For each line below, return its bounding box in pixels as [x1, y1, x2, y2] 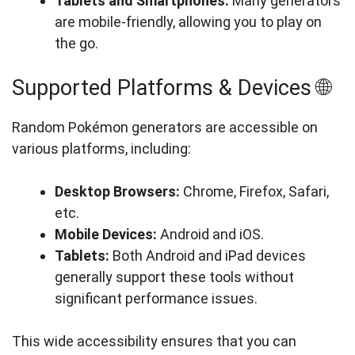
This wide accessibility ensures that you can [12, 333, 296, 350]
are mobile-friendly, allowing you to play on [55, 13, 322, 31]
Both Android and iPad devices [109, 247, 306, 265]
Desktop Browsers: [55, 183, 180, 200]
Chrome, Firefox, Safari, [180, 183, 329, 200]
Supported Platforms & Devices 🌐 [12, 75, 330, 101]
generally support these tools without [55, 269, 294, 286]
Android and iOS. [157, 226, 264, 243]
